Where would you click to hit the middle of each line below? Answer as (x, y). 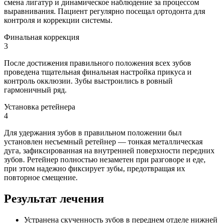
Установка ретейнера (40, 107)
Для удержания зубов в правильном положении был (93, 132)
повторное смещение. (41, 177)
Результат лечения (54, 198)
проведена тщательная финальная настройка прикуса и (98, 72)
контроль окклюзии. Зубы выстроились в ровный (88, 81)
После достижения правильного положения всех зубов (98, 63)
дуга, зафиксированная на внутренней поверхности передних (109, 150)
